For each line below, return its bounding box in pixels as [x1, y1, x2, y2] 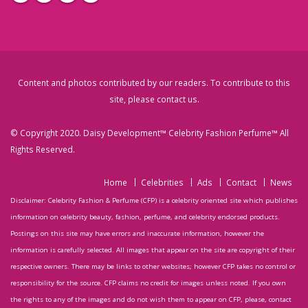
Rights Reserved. [10, 144, 75, 155]
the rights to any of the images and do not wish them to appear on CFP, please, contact [10, 295, 291, 304]
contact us [156, 93, 197, 104]
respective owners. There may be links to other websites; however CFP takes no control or [10, 262, 296, 271]
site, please [109, 93, 157, 104]
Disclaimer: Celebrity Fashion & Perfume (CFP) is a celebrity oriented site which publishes [10, 196, 298, 205]
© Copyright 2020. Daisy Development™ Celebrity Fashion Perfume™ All [10, 127, 289, 138]
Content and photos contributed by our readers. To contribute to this [18, 77, 290, 88]
